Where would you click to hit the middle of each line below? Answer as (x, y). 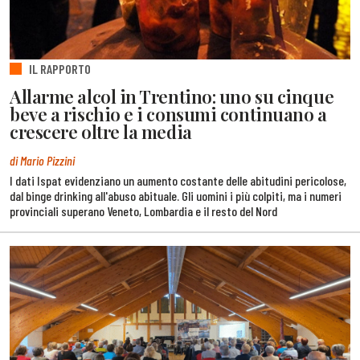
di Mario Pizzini (42, 161)
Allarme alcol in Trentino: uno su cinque (172, 97)
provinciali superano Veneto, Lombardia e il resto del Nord (143, 211)
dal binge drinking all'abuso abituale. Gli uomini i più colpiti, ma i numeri (176, 196)
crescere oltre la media (101, 132)
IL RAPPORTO (60, 69)
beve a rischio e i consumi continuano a (168, 115)
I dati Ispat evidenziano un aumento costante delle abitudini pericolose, (178, 181)
